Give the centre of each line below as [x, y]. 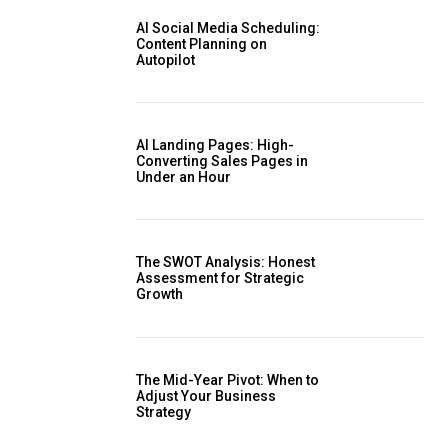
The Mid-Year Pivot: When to [227, 379]
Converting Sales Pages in [222, 160]
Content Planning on [201, 43]
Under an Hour [183, 176]
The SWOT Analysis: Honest [225, 262]
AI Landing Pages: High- [215, 144]
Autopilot [165, 59]
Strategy [163, 411]
